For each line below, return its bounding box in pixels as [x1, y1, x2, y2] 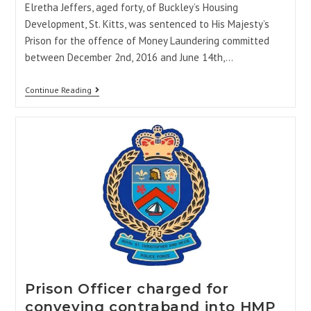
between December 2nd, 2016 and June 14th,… [24, 50, 233, 64]
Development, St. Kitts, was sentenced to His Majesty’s [24, 17, 269, 31]
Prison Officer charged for [24, 280, 229, 298]
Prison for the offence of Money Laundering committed [24, 33, 269, 47]
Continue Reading [24, 84, 92, 95]
